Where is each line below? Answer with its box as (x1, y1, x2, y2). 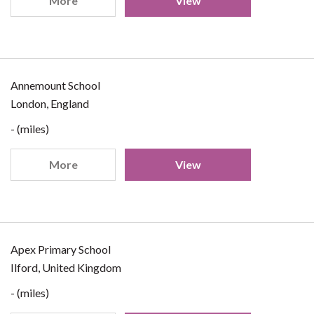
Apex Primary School (11, 243, 111, 256)
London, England (11, 97, 89, 110)
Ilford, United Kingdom (11, 261, 121, 274)
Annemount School (11, 78, 100, 92)
